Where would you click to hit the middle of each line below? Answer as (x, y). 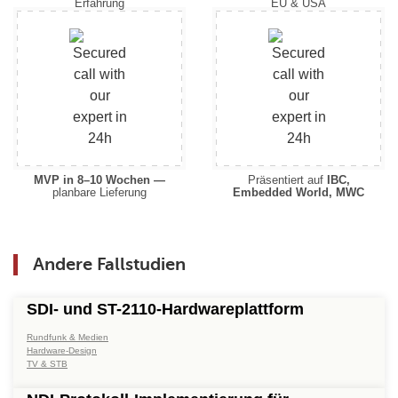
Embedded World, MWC (298, 193)
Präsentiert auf (287, 180)
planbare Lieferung (99, 193)
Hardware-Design (62, 351)
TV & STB (47, 364)
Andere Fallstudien (109, 265)
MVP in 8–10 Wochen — (99, 180)
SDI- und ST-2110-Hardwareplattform (165, 310)
